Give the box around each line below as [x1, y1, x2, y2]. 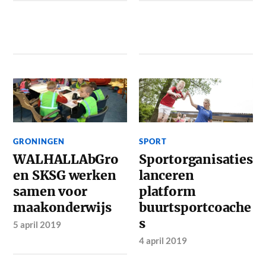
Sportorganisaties [139, 151, 253, 167]
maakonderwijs [13, 199, 112, 216]
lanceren [139, 167, 194, 183]
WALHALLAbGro [13, 151, 119, 167]
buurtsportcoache [139, 199, 251, 216]
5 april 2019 [13, 218, 62, 230]
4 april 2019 [139, 235, 188, 246]
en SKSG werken [13, 167, 116, 183]
